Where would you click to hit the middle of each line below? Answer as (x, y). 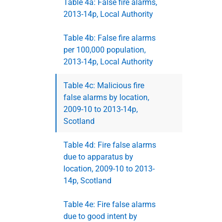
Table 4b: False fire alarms (110, 38)
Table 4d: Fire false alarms (110, 145)
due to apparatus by (98, 157)
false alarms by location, (106, 97)
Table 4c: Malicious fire (104, 85)
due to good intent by (100, 216)
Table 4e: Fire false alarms (110, 204)
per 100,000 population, (105, 50)
